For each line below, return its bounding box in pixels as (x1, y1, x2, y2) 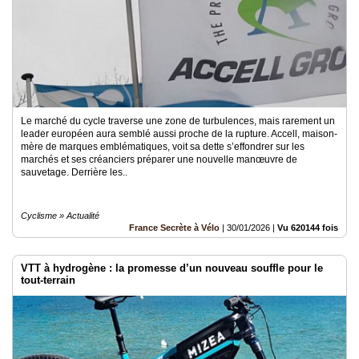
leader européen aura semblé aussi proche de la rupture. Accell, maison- (21, 127, 337, 139)
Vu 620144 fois (277, 222, 338, 232)
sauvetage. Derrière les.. (21, 166, 127, 178)
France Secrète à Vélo (129, 222, 220, 232)
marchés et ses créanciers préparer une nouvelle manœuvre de (21, 153, 297, 165)
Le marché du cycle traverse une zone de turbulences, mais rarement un (21, 115, 335, 127)
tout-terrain (21, 273, 75, 286)
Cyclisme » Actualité (21, 210, 99, 220)
